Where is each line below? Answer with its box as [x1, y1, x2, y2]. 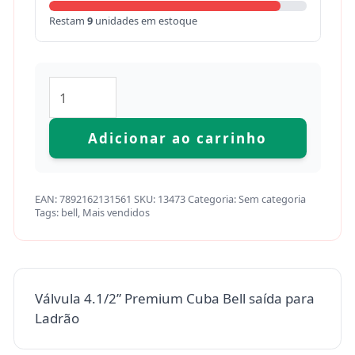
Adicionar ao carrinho [88, 129, 267, 148]
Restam [48, 13, 87, 29]
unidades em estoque [92, 13, 197, 29]
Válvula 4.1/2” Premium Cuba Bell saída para [34, 289, 315, 308]
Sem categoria [238, 192, 306, 207]
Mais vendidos [82, 205, 150, 220]
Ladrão [34, 309, 79, 328]
